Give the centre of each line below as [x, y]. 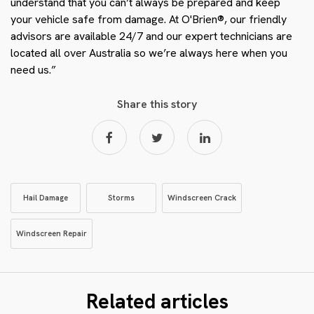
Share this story [157, 104]
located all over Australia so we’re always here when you [149, 53]
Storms [121, 197]
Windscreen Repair [52, 233]
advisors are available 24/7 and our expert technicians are [151, 36]
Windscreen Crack [202, 197]
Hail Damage [46, 197]
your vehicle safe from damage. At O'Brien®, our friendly [149, 19]
